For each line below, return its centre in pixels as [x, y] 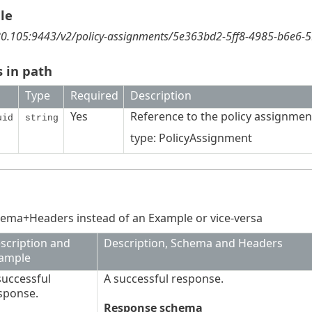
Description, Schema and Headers [193, 243]
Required [94, 96]
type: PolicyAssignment [191, 138]
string [41, 118]
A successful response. [163, 279]
